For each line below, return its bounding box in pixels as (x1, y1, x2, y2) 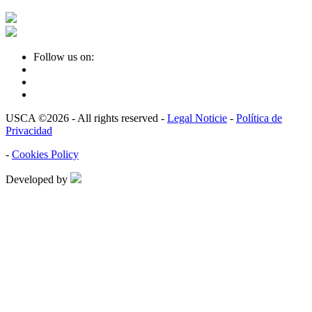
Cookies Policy (12, 148, 79, 160)
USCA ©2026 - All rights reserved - (6, 111, 167, 124)
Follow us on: (33, 50, 94, 63)
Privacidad (6, 124, 52, 136)
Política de (236, 111, 282, 124)
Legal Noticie (167, 111, 227, 124)
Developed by (6, 173, 70, 185)
